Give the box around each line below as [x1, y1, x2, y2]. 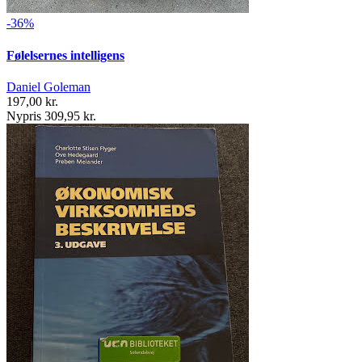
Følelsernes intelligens [6, 48, 124, 62]
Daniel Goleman [6, 79, 90, 94]
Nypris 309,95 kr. [6, 108, 96, 123]
